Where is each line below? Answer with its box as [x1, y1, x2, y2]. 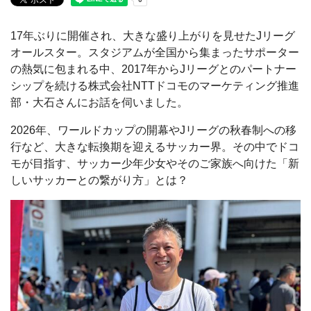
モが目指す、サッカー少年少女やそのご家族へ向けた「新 [10, 158, 299, 169]
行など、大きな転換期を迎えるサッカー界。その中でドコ [10, 141, 299, 153]
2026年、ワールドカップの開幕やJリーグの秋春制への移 [10, 124, 296, 136]
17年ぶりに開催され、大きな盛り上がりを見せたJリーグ [10, 30, 295, 42]
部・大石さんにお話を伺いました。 [10, 96, 188, 108]
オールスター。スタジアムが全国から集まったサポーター [10, 47, 299, 58]
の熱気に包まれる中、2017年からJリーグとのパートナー [10, 63, 296, 75]
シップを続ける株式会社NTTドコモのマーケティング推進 [10, 80, 299, 92]
